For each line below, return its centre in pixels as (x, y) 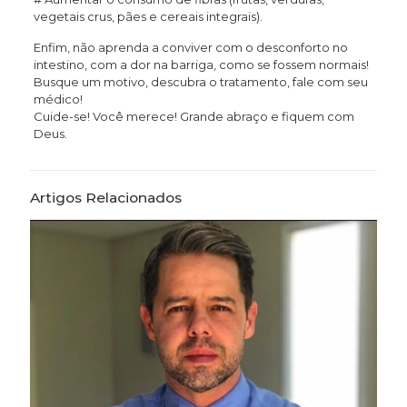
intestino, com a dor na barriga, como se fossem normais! (201, 65)
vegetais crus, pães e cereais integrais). (148, 16)
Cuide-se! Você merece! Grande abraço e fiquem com (194, 116)
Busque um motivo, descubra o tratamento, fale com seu (200, 82)
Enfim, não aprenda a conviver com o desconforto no (190, 47)
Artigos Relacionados (106, 198)
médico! (58, 99)
